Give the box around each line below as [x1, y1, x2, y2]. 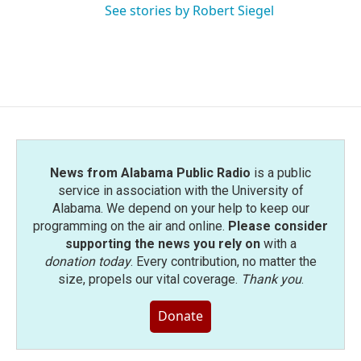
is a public [251, 165, 311, 180]
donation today [44, 254, 131, 269]
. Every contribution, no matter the [131, 254, 317, 269]
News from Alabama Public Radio [50, 165, 251, 180]
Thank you [240, 272, 301, 287]
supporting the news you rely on [64, 236, 260, 251]
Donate [158, 307, 203, 325]
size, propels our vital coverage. [57, 272, 241, 287]
